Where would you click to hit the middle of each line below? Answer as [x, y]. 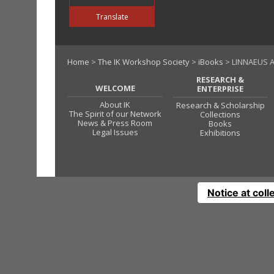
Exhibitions [220, 133]
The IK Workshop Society [144, 62]
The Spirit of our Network [115, 114]
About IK [115, 105]
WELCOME [115, 88]
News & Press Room [115, 123]
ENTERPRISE [220, 89]
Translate [112, 17]
